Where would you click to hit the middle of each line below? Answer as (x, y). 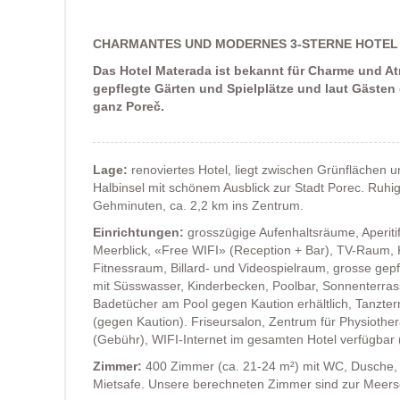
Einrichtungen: (138, 232)
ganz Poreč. (129, 106)
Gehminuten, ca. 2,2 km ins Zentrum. (198, 205)
